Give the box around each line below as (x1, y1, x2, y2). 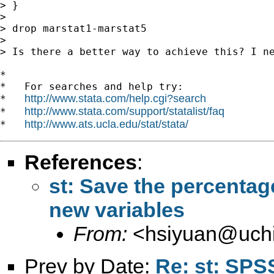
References (24, 150, 137, 174)
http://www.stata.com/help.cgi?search (24, 92, 206, 105)
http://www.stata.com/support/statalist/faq (24, 105, 224, 117)
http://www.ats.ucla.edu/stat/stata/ (24, 117, 188, 130)
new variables (49, 198, 185, 221)
